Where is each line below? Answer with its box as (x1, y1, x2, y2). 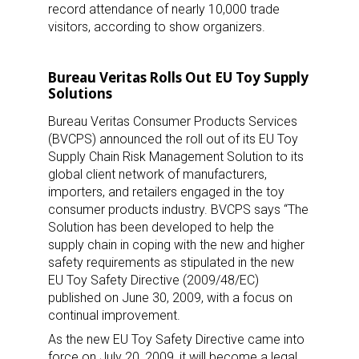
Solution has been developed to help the (48, 219, 274, 235)
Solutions (48, 83, 112, 103)
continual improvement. (48, 307, 180, 323)
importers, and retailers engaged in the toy (48, 184, 284, 200)
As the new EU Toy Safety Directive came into (48, 331, 305, 347)
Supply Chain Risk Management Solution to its (48, 148, 304, 164)
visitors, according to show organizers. (48, 18, 265, 34)
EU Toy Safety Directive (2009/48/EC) (48, 272, 259, 288)
